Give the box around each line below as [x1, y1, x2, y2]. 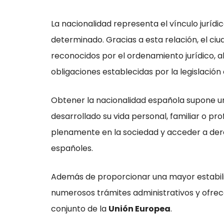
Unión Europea [108, 202, 170, 214]
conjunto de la [51, 202, 108, 214]
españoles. [51, 142, 93, 154]
